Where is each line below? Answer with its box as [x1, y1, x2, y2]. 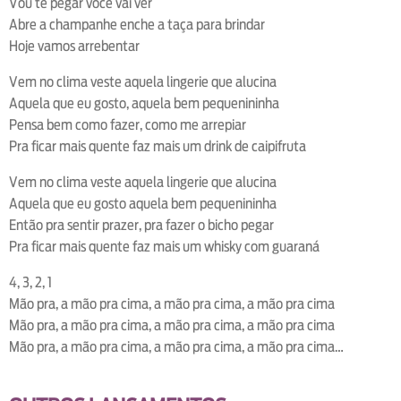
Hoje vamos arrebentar [9, 38, 140, 55]
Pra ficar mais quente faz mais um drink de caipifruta [9, 138, 306, 156]
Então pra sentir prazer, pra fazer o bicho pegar [9, 217, 274, 235]
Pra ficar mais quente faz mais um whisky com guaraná [9, 238, 320, 256]
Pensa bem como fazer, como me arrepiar [9, 116, 246, 134]
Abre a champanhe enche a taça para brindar [9, 16, 265, 34]
